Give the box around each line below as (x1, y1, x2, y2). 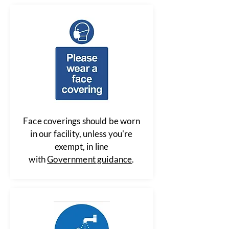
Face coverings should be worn (23, 116, 140, 126)
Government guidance (47, 154, 132, 165)
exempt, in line (54, 141, 109, 152)
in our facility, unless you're (30, 128, 133, 139)
